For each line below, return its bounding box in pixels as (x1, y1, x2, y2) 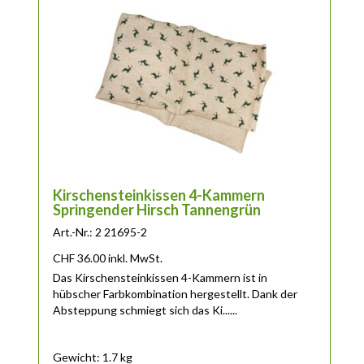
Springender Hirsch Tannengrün (53, 201, 262, 219)
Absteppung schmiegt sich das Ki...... (53, 303, 238, 318)
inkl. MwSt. (108, 251, 163, 266)
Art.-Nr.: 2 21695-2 (53, 225, 148, 240)
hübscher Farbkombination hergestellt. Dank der (53, 287, 298, 301)
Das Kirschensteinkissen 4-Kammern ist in (53, 271, 268, 285)
